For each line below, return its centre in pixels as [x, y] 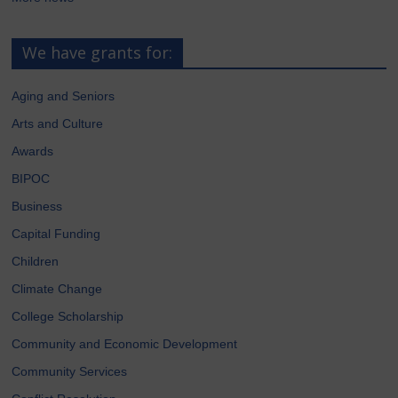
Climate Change [57, 288]
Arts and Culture [58, 123]
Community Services [70, 371]
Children [36, 261]
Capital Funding [56, 233]
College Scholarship [68, 316]
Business [37, 206]
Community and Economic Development [125, 343]
